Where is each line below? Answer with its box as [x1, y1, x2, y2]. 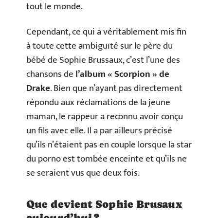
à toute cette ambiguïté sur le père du [26, 38, 173, 54]
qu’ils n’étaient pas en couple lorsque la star [26, 137, 192, 152]
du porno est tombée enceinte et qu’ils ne [26, 151, 187, 166]
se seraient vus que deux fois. [26, 165, 140, 181]
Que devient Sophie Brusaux [26, 198, 182, 210]
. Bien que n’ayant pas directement [50, 80, 182, 96]
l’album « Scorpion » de [75, 66, 169, 82]
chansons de [26, 66, 75, 82]
